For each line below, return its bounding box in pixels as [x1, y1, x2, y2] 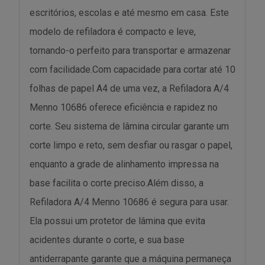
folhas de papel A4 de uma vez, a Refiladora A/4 [30, 83, 229, 94]
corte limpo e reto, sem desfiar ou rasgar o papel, [30, 140, 232, 151]
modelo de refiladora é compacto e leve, [30, 26, 196, 37]
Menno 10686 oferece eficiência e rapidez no [30, 102, 218, 113]
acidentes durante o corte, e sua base [30, 234, 185, 245]
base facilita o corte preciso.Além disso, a [30, 177, 203, 189]
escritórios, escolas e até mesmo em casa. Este [30, 7, 229, 18]
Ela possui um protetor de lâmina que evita [30, 215, 205, 227]
